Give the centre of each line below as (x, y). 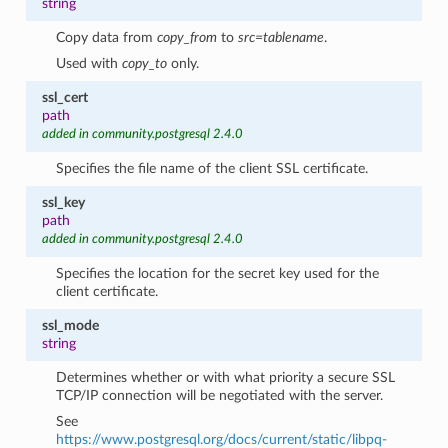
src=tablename (281, 37)
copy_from (187, 37)
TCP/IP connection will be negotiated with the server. (220, 395)
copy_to (145, 63)
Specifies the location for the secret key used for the (218, 273)
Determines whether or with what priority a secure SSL (226, 377)
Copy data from (107, 37)
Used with (89, 63)
